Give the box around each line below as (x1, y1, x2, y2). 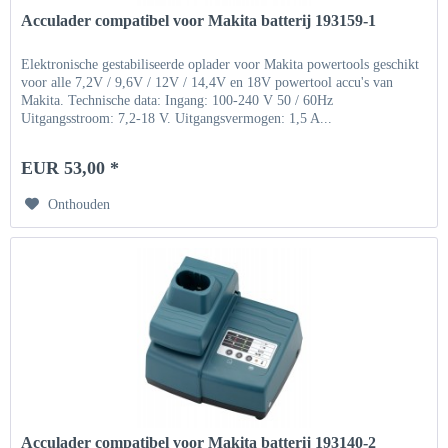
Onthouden (48, 196, 111, 212)
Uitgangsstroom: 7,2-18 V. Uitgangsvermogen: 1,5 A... (21, 110, 333, 126)
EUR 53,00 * (21, 157, 120, 178)
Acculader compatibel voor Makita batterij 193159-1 (21, 11, 377, 29)
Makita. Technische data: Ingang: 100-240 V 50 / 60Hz (21, 92, 334, 108)
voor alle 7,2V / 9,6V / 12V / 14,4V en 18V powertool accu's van (21, 74, 394, 90)
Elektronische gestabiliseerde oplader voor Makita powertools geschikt (21, 56, 420, 72)
